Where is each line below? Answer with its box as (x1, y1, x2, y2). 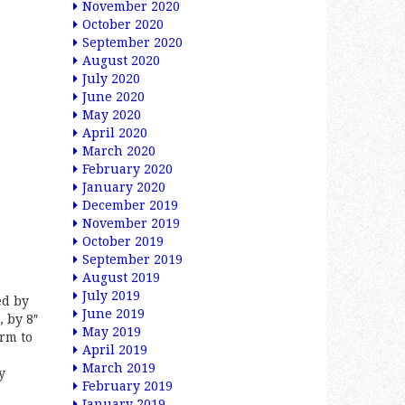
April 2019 (82, 343, 147, 357)
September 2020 (82, 35, 183, 50)
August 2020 (82, 53, 160, 68)
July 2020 (82, 71, 140, 86)
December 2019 (82, 198, 178, 212)
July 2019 (82, 288, 140, 303)
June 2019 (82, 306, 145, 321)
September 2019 (82, 252, 183, 267)
